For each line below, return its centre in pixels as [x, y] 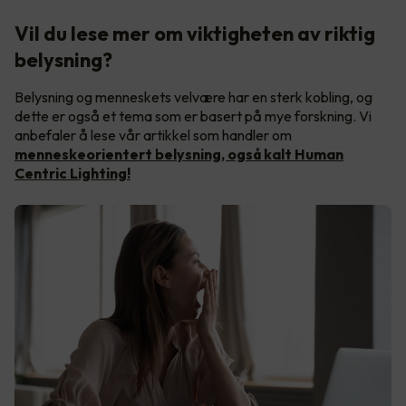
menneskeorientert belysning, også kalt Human [179, 155]
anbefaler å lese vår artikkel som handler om [153, 135]
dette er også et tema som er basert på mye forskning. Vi [193, 116]
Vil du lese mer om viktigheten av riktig [195, 34]
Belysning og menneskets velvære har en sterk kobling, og [193, 97]
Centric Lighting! [72, 174]
